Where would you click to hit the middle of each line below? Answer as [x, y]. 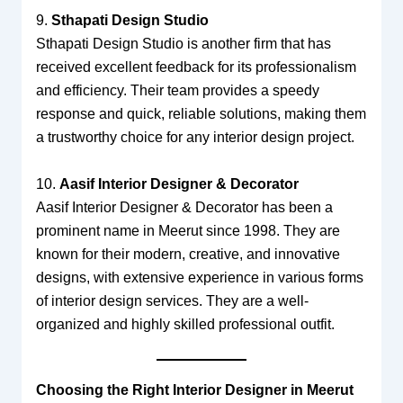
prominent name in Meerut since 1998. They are [188, 230]
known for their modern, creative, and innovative [188, 254]
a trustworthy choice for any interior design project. [195, 138]
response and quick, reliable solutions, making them [201, 114]
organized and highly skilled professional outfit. [185, 324]
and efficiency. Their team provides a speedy [177, 91]
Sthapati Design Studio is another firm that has [183, 44]
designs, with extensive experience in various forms [199, 277]
